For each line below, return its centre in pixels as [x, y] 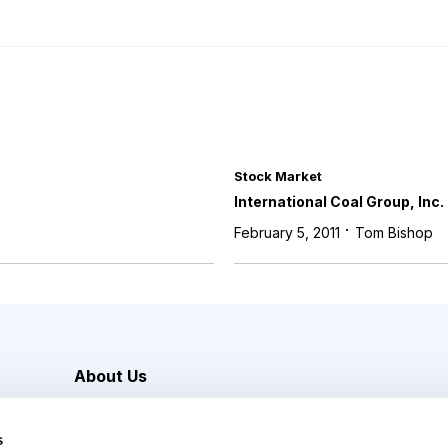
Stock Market [278, 176]
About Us [110, 376]
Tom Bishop [394, 232]
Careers [104, 415]
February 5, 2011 [287, 232]
